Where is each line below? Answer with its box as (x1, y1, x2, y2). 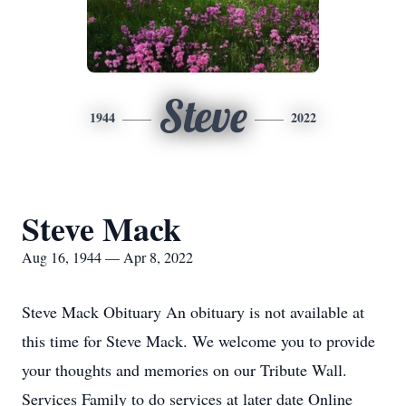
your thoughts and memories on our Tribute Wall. (22, 359, 347, 381)
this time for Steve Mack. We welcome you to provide (22, 330, 375, 352)
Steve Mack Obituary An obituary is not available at (22, 301, 364, 323)
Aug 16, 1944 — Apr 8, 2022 (22, 247, 193, 266)
